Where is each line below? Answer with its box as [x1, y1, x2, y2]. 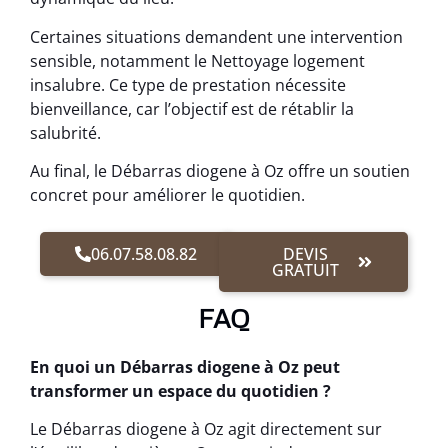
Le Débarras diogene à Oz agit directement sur [30, 417, 382, 440]
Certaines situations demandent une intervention [30, 25, 403, 48]
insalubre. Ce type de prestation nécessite [30, 73, 346, 96]
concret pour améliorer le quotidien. [30, 184, 305, 207]
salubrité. [30, 121, 101, 144]
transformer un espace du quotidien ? [30, 379, 331, 402]
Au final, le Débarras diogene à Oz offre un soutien [30, 160, 410, 183]
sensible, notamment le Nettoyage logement [30, 49, 365, 72]
